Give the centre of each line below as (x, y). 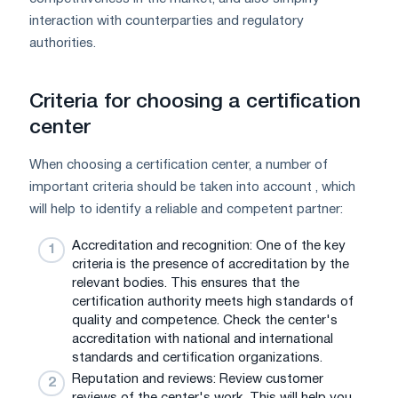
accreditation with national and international (203, 339)
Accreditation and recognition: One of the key (209, 246)
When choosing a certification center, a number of (179, 165)
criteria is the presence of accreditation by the (211, 264)
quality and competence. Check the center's (205, 320)
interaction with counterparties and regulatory (167, 21)
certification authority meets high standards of (213, 302)
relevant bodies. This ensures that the (186, 283)
